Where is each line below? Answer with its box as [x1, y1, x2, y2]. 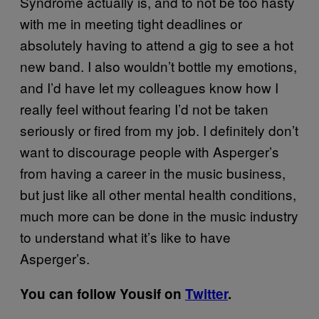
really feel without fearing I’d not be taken [20, 98, 268, 118]
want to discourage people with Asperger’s [20, 141, 279, 161]
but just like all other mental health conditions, [20, 184, 296, 204]
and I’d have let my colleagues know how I [20, 77, 278, 97]
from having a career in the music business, [20, 162, 286, 182]
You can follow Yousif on [20, 283, 185, 303]
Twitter [185, 283, 228, 303]
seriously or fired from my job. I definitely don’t [20, 120, 298, 140]
